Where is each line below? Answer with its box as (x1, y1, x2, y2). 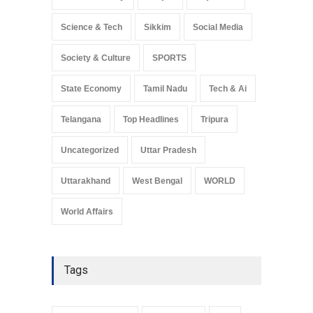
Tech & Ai (209, 83, 247, 94)
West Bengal (132, 175, 182, 186)
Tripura (201, 114, 228, 124)
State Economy (61, 83, 122, 94)
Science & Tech (61, 22, 122, 32)
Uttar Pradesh (140, 145, 196, 155)
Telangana (61, 114, 101, 124)
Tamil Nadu (143, 83, 187, 94)
